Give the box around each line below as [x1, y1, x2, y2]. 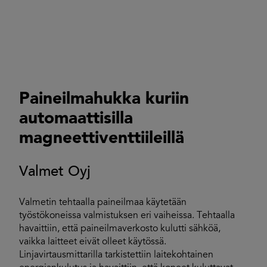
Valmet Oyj [19, 165, 91, 179]
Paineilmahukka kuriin [19, 91, 189, 108]
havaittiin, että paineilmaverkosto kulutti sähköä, [19, 224, 221, 234]
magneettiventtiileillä [19, 131, 184, 147]
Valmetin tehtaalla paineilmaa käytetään [19, 198, 187, 207]
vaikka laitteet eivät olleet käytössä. [19, 237, 166, 247]
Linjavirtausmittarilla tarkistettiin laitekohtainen [19, 250, 213, 260]
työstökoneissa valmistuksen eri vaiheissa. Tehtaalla [19, 211, 235, 221]
